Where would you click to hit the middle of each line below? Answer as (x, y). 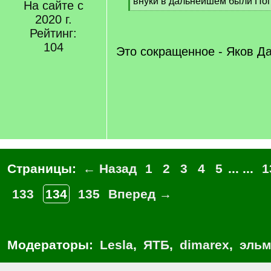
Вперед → (140, 194)
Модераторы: (52, 245)
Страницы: (44, 168)
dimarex (204, 245)
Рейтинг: (53, 33)
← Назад (110, 168)
